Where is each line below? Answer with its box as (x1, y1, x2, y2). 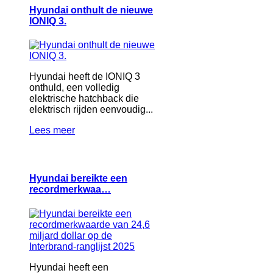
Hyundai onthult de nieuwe (29, 4, 153, 15)
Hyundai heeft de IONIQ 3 (29, 71, 140, 82)
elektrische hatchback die (29, 93, 139, 104)
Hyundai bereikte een (29, 173, 127, 184)
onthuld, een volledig (29, 82, 119, 93)
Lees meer (29, 125, 75, 136)
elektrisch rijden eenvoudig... (29, 104, 153, 115)
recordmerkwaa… (29, 184, 111, 195)
